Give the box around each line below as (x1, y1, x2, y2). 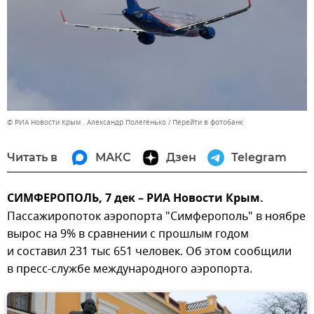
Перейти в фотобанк (172, 116, 243, 128)
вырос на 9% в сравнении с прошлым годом (7, 225, 249, 243)
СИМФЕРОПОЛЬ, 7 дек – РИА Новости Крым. (7, 189, 264, 208)
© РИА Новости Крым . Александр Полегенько (7, 116, 166, 128)
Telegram (231, 150, 287, 164)
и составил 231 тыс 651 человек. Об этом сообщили (7, 243, 292, 260)
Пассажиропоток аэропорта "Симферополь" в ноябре (7, 207, 306, 225)
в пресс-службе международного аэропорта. (7, 260, 252, 278)
